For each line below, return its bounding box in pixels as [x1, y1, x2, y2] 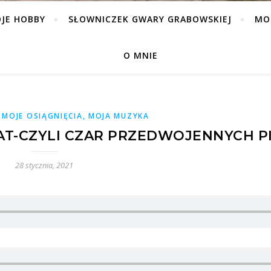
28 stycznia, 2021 [15, 160, 73, 171]
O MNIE [123, 50, 158, 61]
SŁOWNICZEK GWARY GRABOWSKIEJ [68, 13, 232, 25]
